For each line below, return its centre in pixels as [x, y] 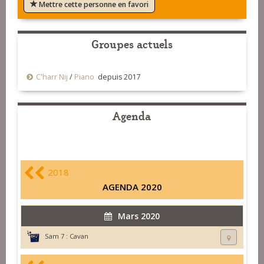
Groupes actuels [132, 44]
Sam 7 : [56, 236]
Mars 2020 [139, 216]
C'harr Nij [53, 77]
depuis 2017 [117, 77]
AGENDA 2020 [132, 187]
